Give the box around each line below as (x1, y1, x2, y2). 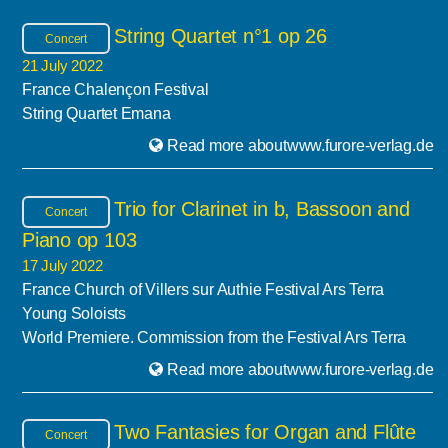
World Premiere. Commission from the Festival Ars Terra (21, 328, 407, 346)
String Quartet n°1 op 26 (114, 24, 327, 47)
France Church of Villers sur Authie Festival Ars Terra (21, 280, 385, 298)
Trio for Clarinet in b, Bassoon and (114, 198, 410, 221)
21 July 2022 (21, 58, 103, 75)
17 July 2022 (21, 257, 103, 274)
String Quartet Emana (21, 105, 171, 123)
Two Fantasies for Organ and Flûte (114, 421, 416, 444)
